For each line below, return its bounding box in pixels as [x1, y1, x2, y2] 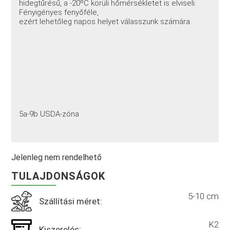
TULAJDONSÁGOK [11, 170, 106, 183]
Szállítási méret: [39, 196, 103, 207]
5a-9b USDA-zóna [19, 109, 80, 119]
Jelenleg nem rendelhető [11, 152, 102, 163]
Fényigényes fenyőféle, [19, 7, 99, 17]
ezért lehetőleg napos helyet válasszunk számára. [19, 16, 192, 26]
